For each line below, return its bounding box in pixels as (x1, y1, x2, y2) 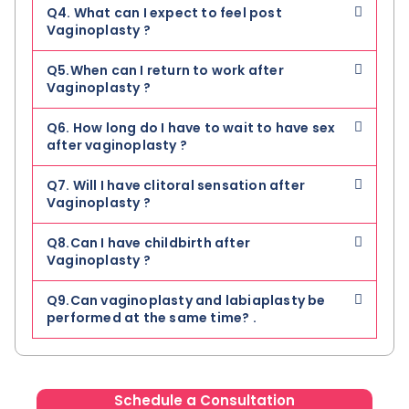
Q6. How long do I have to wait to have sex (47, 118, 336, 137)
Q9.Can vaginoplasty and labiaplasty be (47, 290, 326, 309)
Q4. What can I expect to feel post (47, 3, 282, 22)
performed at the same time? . (47, 308, 257, 327)
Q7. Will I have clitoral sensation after (47, 175, 305, 194)
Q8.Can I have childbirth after (47, 233, 250, 252)
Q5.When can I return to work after (47, 60, 284, 79)
